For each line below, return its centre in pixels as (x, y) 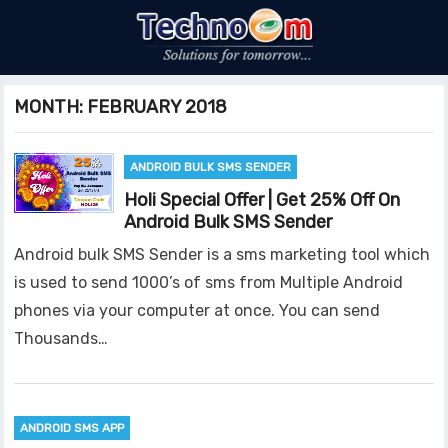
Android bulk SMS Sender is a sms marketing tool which (222, 255)
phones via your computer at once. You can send (197, 311)
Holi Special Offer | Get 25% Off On (262, 200)
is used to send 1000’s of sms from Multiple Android (209, 283)
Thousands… (61, 339)
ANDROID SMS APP (72, 428)
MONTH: (51, 107)
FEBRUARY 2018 (157, 107)
